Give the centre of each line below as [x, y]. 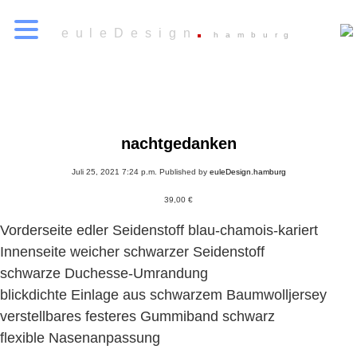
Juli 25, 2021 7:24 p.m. [114, 172]
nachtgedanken [178, 143]
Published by [184, 172]
